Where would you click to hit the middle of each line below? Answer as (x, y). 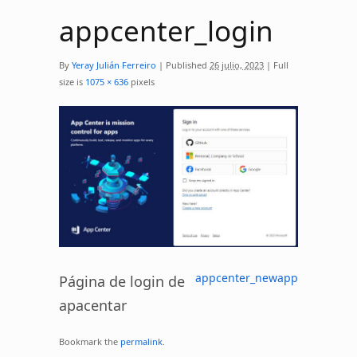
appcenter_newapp (247, 278)
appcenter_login (166, 30)
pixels (141, 81)
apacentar (93, 306)
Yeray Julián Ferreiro (114, 65)
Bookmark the (90, 342)
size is (72, 81)
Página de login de (122, 282)
